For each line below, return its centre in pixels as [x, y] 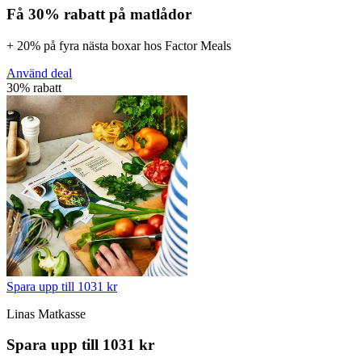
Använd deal [39, 73]
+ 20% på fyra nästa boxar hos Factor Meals [119, 45]
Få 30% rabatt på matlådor [99, 15]
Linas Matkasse [46, 314]
